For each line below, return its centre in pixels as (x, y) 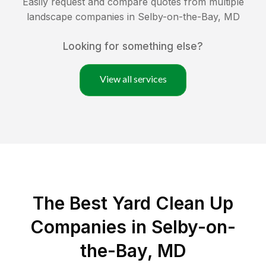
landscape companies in (82, 17)
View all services (133, 79)
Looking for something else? (133, 47)
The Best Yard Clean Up (133, 203)
